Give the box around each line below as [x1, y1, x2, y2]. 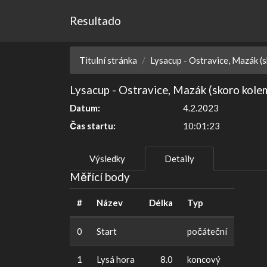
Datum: [70, 103, 100, 114]
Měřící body [70, 170, 130, 184]
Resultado [70, 14, 121, 28]
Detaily [164, 153, 194, 164]
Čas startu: [70, 120, 116, 132]
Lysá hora [97, 254, 135, 265]
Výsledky [89, 153, 125, 164]
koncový [187, 254, 221, 265]
